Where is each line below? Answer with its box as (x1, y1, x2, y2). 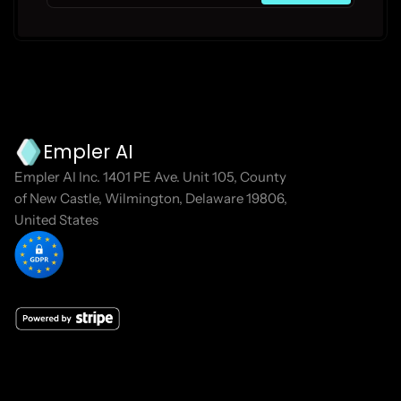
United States (14, 211, 98, 228)
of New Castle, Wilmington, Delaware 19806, (14, 190, 287, 207)
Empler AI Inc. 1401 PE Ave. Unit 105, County (14, 168, 286, 185)
